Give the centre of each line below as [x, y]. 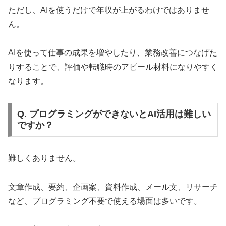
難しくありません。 [44, 158]
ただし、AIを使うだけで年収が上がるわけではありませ [109, 10]
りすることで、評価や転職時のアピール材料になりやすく [113, 67]
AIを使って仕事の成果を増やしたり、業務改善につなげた [113, 52]
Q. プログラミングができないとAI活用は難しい [114, 114]
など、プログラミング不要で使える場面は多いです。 [105, 201]
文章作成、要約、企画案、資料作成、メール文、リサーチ [113, 187]
